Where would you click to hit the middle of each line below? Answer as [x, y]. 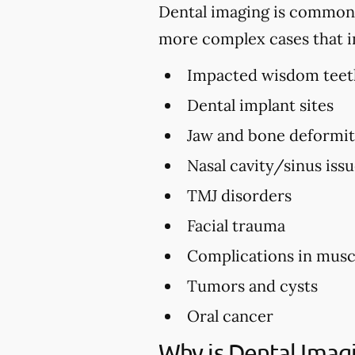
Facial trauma [236, 225]
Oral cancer [230, 315]
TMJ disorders [239, 195]
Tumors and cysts [252, 285]
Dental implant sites [260, 105]
